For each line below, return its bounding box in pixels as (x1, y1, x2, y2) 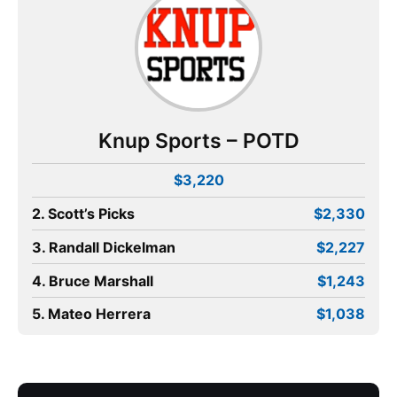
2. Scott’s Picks (32, 204, 135, 222)
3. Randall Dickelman (32, 237, 175, 256)
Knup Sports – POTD (97, 128, 300, 153)
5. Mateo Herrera (32, 305, 151, 323)
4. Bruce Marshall (32, 271, 153, 290)
